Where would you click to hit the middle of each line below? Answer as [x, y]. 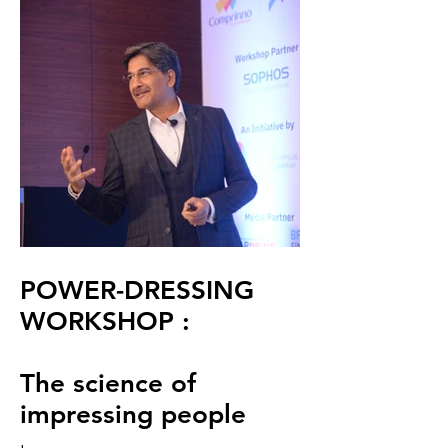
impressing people [133, 415]
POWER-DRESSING [137, 291]
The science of [108, 384]
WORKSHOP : [105, 322]
